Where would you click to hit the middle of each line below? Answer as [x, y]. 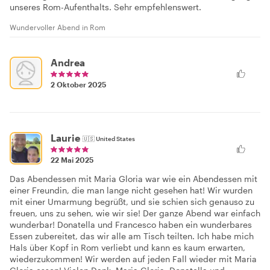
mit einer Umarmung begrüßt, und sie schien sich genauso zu [132, 202]
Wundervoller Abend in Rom [58, 27]
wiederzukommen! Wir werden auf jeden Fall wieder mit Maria [133, 259]
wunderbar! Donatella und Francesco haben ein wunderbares [131, 225]
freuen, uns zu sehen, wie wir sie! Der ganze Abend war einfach [135, 213]
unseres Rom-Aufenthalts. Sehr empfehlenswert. [105, 7]
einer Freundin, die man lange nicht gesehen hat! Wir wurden [131, 190]
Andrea [68, 62]
